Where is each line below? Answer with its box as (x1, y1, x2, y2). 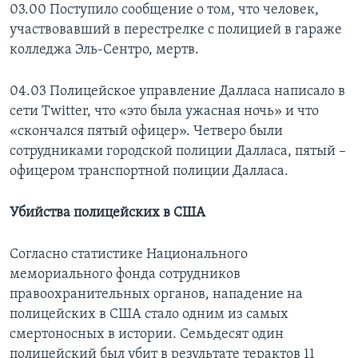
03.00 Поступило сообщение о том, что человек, (10, 2, 319, 18)
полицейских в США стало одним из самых (10, 306, 288, 322)
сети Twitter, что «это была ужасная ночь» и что (10, 103, 319, 119)
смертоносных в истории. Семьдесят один (10, 326, 284, 342)
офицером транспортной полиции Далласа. (10, 163, 288, 179)
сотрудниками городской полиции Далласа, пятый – (10, 143, 346, 159)
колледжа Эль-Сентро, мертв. (10, 42, 199, 58)
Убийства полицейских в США (10, 205, 205, 221)
